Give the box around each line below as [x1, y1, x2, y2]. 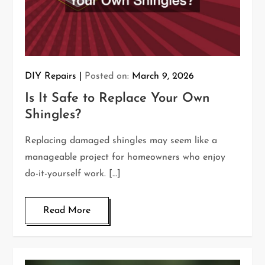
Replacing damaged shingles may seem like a [25, 136, 218, 146]
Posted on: [85, 72, 132, 82]
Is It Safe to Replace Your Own [25, 92, 211, 106]
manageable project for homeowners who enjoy [25, 153, 226, 163]
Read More [43, 206, 91, 216]
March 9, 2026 [132, 72, 195, 82]
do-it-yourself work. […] [25, 169, 121, 179]
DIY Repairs [25, 72, 77, 82]
